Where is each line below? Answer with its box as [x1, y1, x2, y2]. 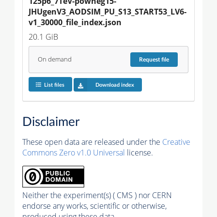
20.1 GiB [29, 31, 58, 42]
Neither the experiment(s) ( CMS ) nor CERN [22, 190, 172, 201]
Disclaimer [22, 116, 79, 129]
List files [44, 82, 64, 88]
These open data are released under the [22, 137, 162, 148]
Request [139, 56, 162, 62]
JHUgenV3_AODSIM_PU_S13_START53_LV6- [29, 6, 186, 17]
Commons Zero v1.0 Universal [22, 147, 125, 158]
